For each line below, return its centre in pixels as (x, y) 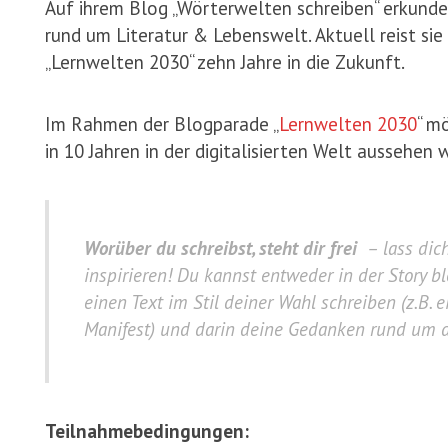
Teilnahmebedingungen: (149, 431)
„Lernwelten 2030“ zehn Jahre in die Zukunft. (225, 62)
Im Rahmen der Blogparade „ (162, 124)
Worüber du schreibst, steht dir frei (220, 248)
